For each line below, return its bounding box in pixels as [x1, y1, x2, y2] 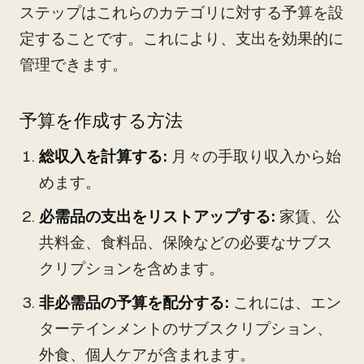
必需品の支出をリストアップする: [39, 206, 275, 227]
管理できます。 [19, 54, 128, 75]
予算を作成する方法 [19, 109, 183, 132]
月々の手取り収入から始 [167, 146, 341, 167]
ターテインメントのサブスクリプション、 [39, 318, 332, 339]
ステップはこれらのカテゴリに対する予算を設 [19, 2, 344, 23]
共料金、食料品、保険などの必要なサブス [39, 232, 332, 253]
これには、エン [229, 292, 341, 313]
